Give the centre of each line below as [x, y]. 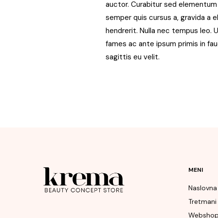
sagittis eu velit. [132, 57]
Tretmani [202, 201]
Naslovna [203, 188]
